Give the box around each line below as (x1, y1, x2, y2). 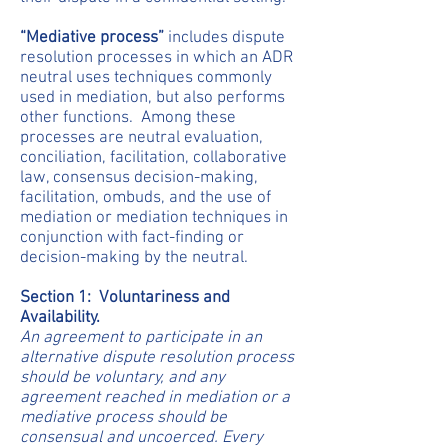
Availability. (20, 308, 100, 328)
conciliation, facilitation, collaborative (20, 148, 287, 168)
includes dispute (164, 28, 285, 48)
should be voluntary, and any (20, 368, 225, 388)
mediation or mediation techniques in (20, 208, 288, 228)
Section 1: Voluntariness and (20, 288, 230, 308)
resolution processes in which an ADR (20, 48, 293, 68)
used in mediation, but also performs (20, 88, 285, 108)
